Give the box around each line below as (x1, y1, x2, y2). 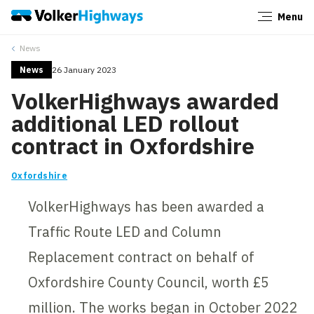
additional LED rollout (11, 108, 240, 138)
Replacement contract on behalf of (28, 247, 255, 266)
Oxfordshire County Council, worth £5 (28, 272, 270, 292)
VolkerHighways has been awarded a (28, 196, 265, 216)
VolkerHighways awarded (11, 86, 280, 116)
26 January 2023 (52, 64, 117, 75)
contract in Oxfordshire (11, 130, 255, 161)
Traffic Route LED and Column (28, 221, 222, 241)
